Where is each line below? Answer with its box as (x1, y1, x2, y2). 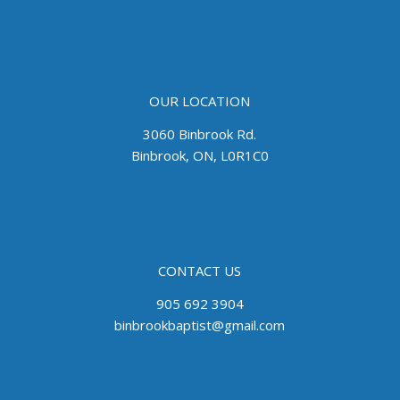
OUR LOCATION (149, 92, 251, 111)
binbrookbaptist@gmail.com (114, 316, 286, 335)
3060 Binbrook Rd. (143, 124, 257, 143)
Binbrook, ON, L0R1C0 (130, 146, 269, 164)
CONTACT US (158, 262, 242, 280)
